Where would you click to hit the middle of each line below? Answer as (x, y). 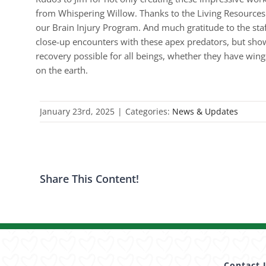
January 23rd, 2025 (77, 111)
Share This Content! (90, 178)
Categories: (149, 111)
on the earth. (62, 70)
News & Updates (205, 111)
